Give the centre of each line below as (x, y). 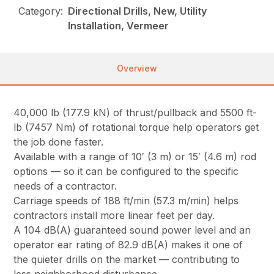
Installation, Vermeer (119, 26)
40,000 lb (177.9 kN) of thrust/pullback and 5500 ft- (135, 113)
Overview (137, 68)
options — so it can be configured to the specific (126, 172)
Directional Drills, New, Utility (138, 11)
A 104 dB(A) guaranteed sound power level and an (132, 230)
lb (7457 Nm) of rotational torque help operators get (136, 128)
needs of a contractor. (65, 186)
